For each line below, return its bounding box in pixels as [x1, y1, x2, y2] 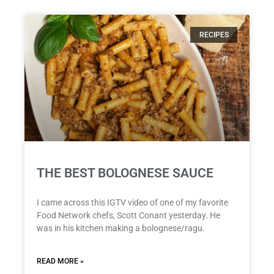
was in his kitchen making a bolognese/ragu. [37, 223, 205, 234]
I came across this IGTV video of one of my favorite [37, 198, 228, 208]
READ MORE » [37, 257, 84, 266]
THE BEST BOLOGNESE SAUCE [37, 166, 213, 181]
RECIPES [199, 30, 229, 39]
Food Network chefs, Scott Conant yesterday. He [37, 210, 220, 221]
